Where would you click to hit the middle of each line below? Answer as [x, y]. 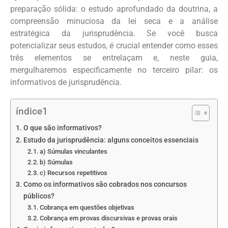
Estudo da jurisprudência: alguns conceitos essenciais [111, 140]
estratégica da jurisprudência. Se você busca [114, 34]
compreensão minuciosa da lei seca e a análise [114, 21]
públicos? [39, 196]
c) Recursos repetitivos [74, 173]
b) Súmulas [56, 162]
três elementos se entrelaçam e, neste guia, [114, 58]
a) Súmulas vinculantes [74, 152]
